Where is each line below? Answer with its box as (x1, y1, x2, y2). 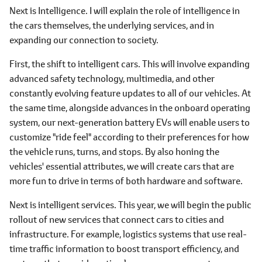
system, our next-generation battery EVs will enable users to (9, 116, 250, 128)
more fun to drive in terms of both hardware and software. (9, 174, 243, 187)
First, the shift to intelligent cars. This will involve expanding (9, 57, 250, 70)
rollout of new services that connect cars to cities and (9, 213, 224, 225)
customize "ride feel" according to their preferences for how (9, 130, 249, 143)
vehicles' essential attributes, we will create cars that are (9, 160, 234, 172)
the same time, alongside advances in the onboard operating (9, 101, 250, 113)
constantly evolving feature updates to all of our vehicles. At (9, 87, 251, 99)
